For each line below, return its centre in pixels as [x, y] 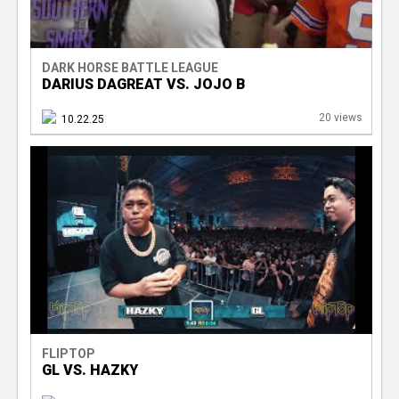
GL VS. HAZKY [90, 370]
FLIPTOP [68, 354]
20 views [340, 118]
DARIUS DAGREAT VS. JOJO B [143, 85]
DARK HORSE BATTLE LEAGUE [130, 68]
